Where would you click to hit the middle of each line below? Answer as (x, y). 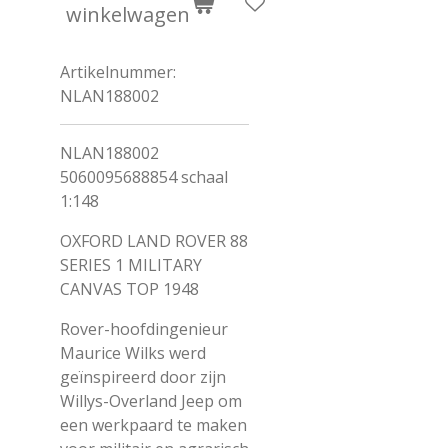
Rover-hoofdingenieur (144, 329)
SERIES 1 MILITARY (131, 265)
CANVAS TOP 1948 (129, 289)
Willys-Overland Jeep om (151, 401)
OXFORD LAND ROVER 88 (154, 241)
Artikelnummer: (118, 72)
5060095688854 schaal (144, 177)
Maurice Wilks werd (133, 353)
